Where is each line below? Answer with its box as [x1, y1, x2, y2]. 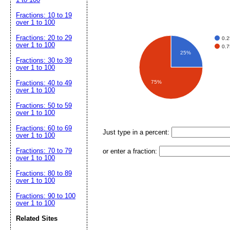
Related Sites [16, 215, 57, 222]
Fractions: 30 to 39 [16, 56, 72, 64]
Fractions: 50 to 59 [16, 102, 72, 109]
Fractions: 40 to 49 [16, 79, 72, 87]
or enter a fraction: [103, 147, 159, 155]
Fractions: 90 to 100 [16, 192, 75, 200]
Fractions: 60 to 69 [16, 124, 72, 132]
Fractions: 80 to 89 [16, 169, 72, 177]
